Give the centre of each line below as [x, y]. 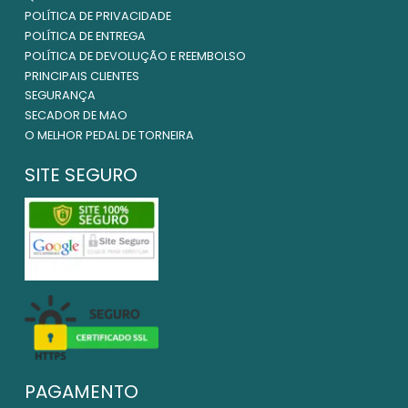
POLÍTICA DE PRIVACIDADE [98, 16]
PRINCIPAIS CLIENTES [82, 76]
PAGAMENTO [82, 391]
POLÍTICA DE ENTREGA [85, 36]
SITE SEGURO [81, 175]
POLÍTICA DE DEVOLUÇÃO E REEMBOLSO [135, 56]
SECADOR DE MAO [76, 116]
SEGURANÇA [60, 96]
